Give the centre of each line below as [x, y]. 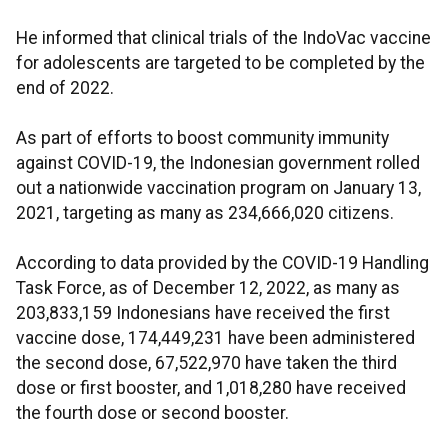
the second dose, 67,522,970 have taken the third [206, 363]
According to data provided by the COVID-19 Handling [222, 263]
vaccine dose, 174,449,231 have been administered [215, 338]
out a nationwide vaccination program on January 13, [218, 188]
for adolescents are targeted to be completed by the [220, 63]
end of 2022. [65, 88]
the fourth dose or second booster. [152, 413]
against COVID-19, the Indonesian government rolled [218, 163]
